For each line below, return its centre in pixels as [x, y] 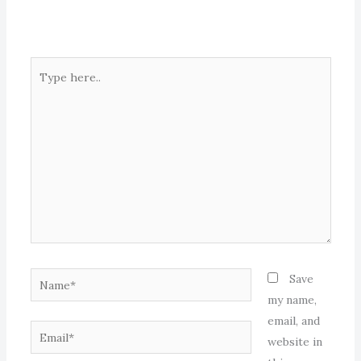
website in [295, 342]
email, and [293, 321]
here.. [45, 88]
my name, [292, 300]
